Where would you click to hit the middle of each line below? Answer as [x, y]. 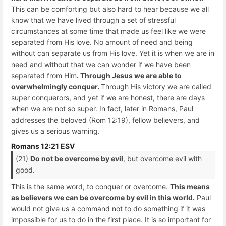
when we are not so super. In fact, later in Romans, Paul [102, 109]
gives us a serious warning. [55, 131]
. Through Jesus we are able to [129, 76]
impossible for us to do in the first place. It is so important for [111, 220]
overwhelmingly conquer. [56, 87]
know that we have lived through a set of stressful [93, 20]
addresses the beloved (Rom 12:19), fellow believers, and [105, 120]
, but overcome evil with [162, 158]
